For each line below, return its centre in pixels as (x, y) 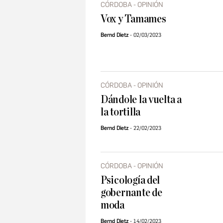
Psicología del (130, 180)
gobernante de (131, 193)
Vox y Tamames (133, 19)
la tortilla (121, 112)
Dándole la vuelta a (141, 100)
